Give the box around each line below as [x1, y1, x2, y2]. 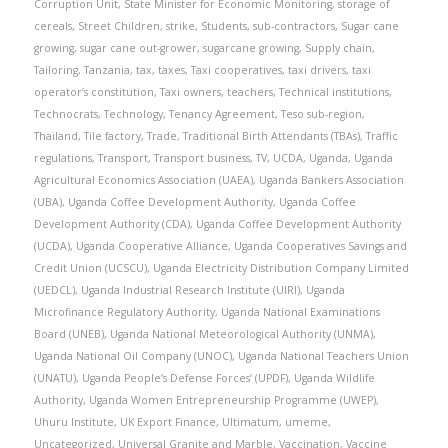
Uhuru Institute [33, 415, 114, 429]
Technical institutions [278, 85, 389, 99]
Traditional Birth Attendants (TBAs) [182, 129, 360, 143]
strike [165, 19, 195, 33]
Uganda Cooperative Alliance [75, 239, 228, 253]
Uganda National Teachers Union [237, 349, 409, 363]
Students [200, 19, 247, 33]
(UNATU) [33, 371, 76, 385]
